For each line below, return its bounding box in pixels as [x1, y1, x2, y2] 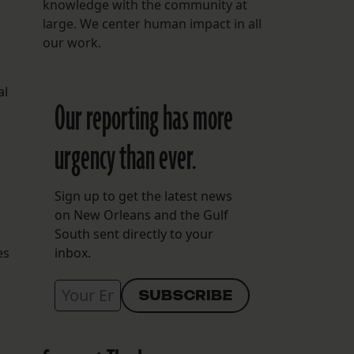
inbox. [54, 244, 91, 262]
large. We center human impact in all [42, 15, 262, 33]
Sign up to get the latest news [54, 187, 232, 205]
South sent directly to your [54, 225, 213, 243]
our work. [42, 34, 101, 52]
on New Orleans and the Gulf [54, 206, 228, 224]
